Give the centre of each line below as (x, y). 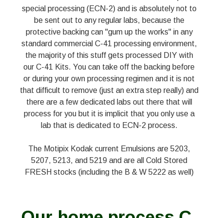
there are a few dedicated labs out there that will (109, 102)
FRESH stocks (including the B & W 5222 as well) (109, 172)
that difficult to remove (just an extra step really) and (109, 91)
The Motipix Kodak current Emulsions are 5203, (109, 149)
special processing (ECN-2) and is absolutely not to (109, 9)
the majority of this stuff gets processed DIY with (109, 55)
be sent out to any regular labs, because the (109, 20)
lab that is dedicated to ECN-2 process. (109, 126)
